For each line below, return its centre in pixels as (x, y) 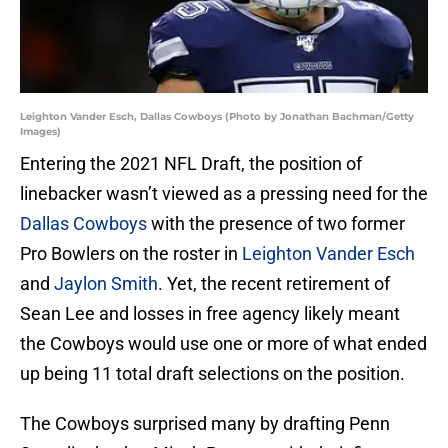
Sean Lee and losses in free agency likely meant (210, 314)
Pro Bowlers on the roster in (131, 254)
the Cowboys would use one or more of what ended (223, 344)
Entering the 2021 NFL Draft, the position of (191, 164)
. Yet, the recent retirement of (274, 284)
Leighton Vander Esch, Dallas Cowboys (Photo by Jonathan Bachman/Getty (217, 117)
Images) (40, 132)
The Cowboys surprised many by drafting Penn (205, 424)
